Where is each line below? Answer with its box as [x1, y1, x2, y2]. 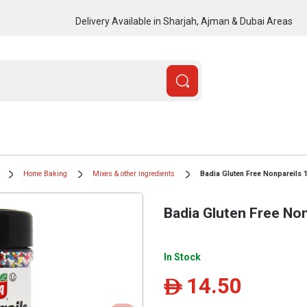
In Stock [164, 251, 201, 262]
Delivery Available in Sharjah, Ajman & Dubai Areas [75, 15, 293, 27]
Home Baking [23, 169, 67, 178]
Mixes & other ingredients [93, 169, 175, 178]
